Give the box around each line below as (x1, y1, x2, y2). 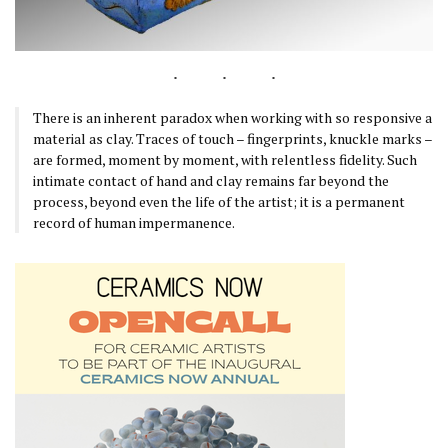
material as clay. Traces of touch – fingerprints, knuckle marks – (33, 128, 432, 148)
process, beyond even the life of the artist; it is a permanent (33, 191, 405, 211)
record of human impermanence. (33, 212, 235, 232)
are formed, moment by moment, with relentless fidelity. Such (33, 149, 417, 169)
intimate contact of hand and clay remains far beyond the (33, 170, 389, 190)
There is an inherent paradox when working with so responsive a (33, 107, 432, 127)
